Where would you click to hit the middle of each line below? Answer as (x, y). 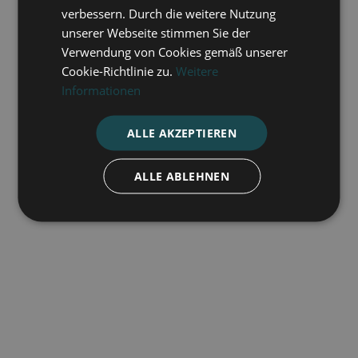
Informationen (101, 89)
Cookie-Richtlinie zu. (119, 70)
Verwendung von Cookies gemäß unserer (175, 51)
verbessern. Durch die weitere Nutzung (169, 13)
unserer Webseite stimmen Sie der (156, 32)
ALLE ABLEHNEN (182, 175)
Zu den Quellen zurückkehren (127, 346)
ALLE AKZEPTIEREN (182, 132)
